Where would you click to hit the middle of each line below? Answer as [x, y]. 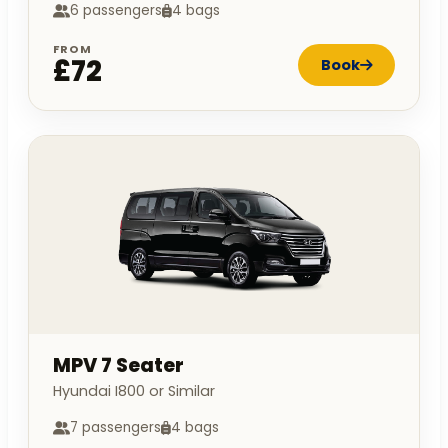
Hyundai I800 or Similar [134, 391]
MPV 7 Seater [118, 366]
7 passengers [115, 428]
